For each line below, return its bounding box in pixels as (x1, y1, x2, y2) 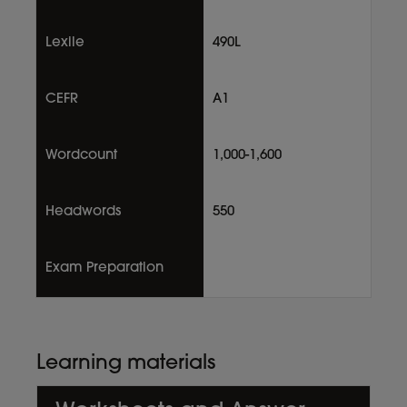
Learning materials (36, 352, 215, 374)
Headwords (45, 204, 121, 219)
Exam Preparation (45, 261, 164, 275)
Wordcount (45, 148, 117, 163)
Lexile (45, 35, 84, 50)
